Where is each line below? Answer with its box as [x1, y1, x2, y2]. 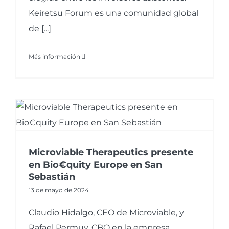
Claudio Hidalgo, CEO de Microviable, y [29, 208, 184, 218]
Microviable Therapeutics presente [29, 147, 193, 158]
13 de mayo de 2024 [29, 186, 89, 194]
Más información [29, 53, 80, 61]
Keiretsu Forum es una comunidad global [29, 8, 198, 18]
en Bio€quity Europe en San [29, 159, 162, 171]
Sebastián [29, 171, 75, 183]
